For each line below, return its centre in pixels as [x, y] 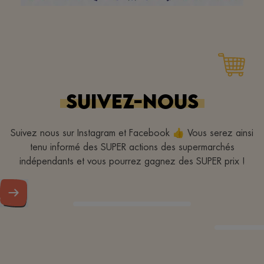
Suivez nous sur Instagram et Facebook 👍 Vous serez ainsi [132, 133]
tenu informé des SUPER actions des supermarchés [132, 147]
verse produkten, [132, 84]
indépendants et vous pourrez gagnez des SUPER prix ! [132, 161]
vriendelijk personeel [132, 103]
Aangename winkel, [132, 65]
